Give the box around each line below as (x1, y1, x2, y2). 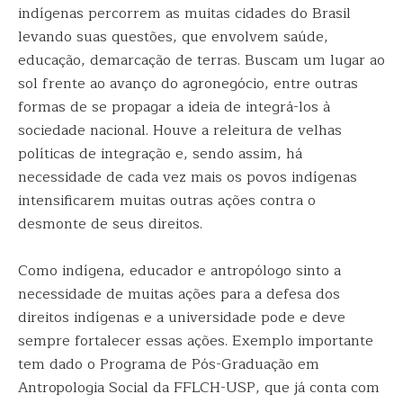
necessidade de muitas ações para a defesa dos (18, 282, 340, 306)
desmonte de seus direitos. (18, 212, 202, 236)
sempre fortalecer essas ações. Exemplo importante (18, 329, 373, 353)
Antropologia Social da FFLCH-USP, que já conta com (18, 376, 380, 399)
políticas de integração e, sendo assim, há (18, 142, 302, 166)
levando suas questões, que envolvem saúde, (18, 25, 328, 49)
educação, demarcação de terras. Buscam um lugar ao (18, 49, 385, 72)
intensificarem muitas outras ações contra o (18, 189, 316, 212)
